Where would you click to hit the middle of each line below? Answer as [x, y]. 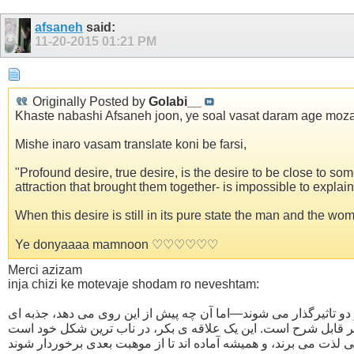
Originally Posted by [89, 101]
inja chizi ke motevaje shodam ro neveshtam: [134, 284]
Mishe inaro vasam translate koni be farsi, [131, 144]
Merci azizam [45, 269]
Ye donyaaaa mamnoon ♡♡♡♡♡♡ [117, 244]
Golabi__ [175, 101]
